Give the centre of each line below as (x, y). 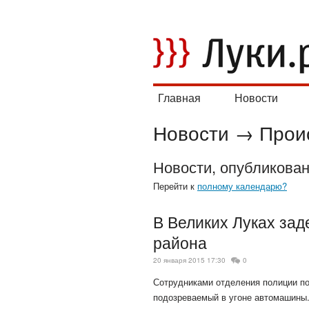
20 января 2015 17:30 (189, 260)
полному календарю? (242, 186)
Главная (179, 98)
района (180, 242)
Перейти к (175, 186)
